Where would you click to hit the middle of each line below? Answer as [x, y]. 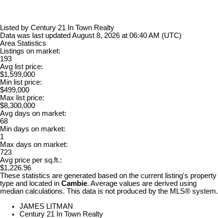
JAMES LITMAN [46, 207]
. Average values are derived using [142, 184]
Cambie [74, 184]
